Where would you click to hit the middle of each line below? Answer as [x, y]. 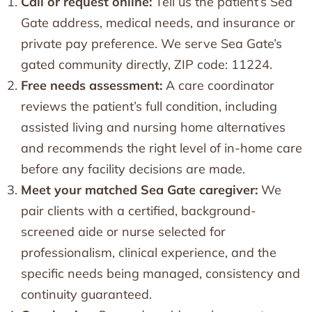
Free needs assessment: [92, 85]
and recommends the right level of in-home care [162, 148]
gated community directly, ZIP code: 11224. [147, 64]
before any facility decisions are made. [133, 169]
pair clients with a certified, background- [139, 210]
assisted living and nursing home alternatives [153, 127]
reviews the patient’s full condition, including [149, 106]
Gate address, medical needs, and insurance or [158, 22]
